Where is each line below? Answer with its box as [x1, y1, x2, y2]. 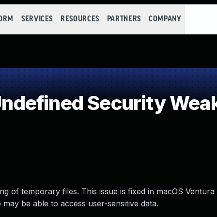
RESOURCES [61, 15, 99, 23]
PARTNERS [107, 15, 141, 23]
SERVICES [21, 15, 53, 23]
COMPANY [148, 15, 182, 23]
